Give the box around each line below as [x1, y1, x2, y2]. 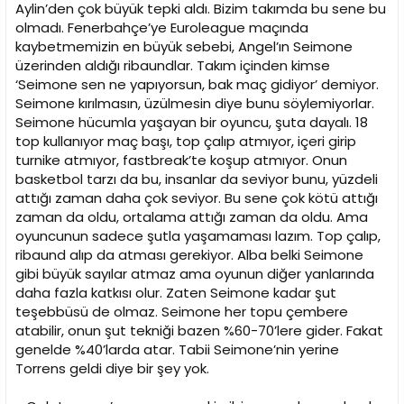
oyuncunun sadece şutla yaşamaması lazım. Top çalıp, [15, 226, 381, 246]
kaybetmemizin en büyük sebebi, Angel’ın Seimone [15, 37, 353, 57]
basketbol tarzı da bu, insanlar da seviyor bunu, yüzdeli [15, 170, 378, 189]
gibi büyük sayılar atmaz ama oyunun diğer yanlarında [15, 264, 374, 284]
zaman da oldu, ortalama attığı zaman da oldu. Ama [15, 207, 368, 227]
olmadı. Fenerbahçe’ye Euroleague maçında [15, 18, 308, 38]
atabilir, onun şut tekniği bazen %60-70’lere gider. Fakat [15, 321, 383, 341]
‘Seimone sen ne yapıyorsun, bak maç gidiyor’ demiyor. [15, 75, 379, 95]
